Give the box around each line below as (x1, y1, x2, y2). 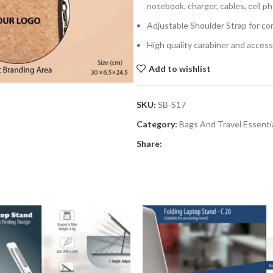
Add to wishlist (148, 63, 211, 74)
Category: (136, 119, 177, 129)
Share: (136, 138, 162, 149)
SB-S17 (158, 99, 186, 110)
